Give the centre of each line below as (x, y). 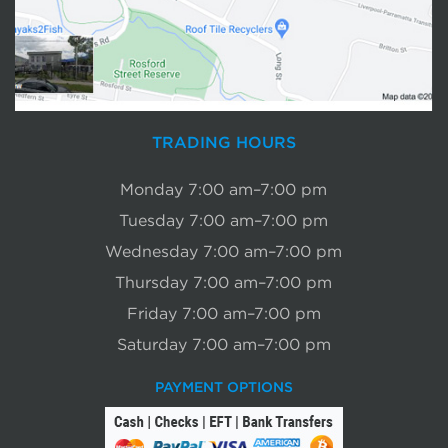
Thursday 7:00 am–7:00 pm (224, 283)
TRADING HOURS (224, 142)
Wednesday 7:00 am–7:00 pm (224, 252)
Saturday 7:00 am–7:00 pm (223, 345)
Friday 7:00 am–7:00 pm (223, 314)
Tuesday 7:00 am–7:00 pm (224, 221)
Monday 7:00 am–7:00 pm (224, 190)
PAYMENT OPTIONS (224, 387)
